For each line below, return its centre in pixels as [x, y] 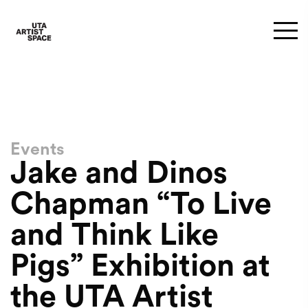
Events [37, 150]
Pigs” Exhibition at [140, 266]
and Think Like [114, 235]
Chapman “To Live [141, 205]
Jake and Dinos [119, 174]
